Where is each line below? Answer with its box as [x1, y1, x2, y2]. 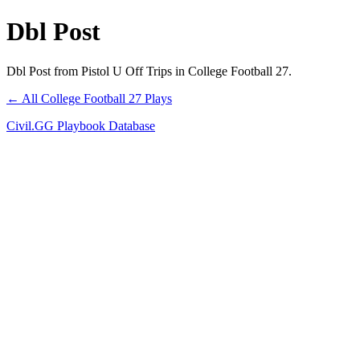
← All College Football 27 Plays [6, 91, 172, 105]
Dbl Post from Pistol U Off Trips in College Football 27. [6, 63, 292, 78]
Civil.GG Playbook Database [6, 118, 155, 133]
